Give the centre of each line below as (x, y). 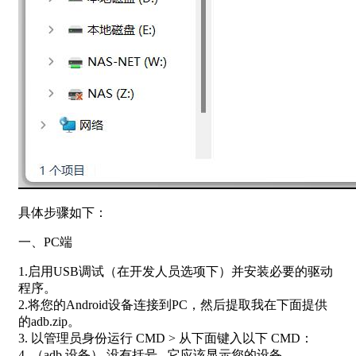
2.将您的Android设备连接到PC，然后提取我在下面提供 (173, 304)
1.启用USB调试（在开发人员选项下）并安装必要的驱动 (176, 271)
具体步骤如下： (63, 212)
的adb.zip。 (49, 321)
